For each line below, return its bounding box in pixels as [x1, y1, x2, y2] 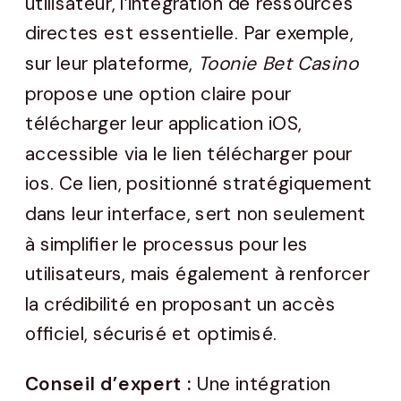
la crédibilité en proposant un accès [25, 292, 337, 318]
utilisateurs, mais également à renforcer [25, 261, 371, 287]
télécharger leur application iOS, [25, 111, 303, 137]
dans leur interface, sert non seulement [25, 201, 366, 227]
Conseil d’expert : [25, 371, 197, 397]
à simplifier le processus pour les [25, 231, 309, 257]
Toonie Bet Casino [198, 51, 359, 77]
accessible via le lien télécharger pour [25, 141, 353, 167]
